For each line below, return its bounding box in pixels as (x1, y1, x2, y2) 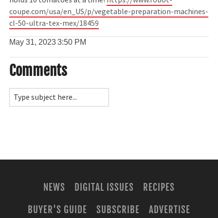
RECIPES (143, 182, 175, 194)
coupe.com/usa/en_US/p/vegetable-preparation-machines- (9, 7, 209, 17)
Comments (9, 61, 68, 79)
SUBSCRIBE (96, 203, 140, 216)
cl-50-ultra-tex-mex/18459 (9, 18, 99, 29)
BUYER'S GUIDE (28, 203, 87, 216)
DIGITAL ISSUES (74, 182, 134, 194)
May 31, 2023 (9, 37, 56, 46)
